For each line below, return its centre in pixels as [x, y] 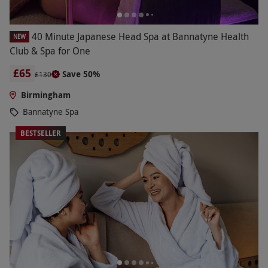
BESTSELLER [41, 133]
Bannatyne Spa [51, 111]
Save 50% [81, 74]
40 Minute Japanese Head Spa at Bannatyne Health [140, 36]
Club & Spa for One [50, 51]
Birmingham [45, 95]
